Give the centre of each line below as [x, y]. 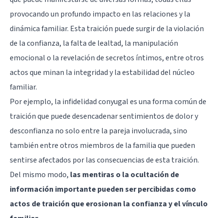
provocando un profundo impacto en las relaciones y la [100, 14]
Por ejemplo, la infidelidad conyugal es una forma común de [108, 101]
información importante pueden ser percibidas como [103, 189]
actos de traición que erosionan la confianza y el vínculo [109, 204]
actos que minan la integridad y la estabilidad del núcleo [102, 72]
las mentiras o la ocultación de [125, 174]
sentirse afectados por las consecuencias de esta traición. [104, 160]
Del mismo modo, [40, 174]
